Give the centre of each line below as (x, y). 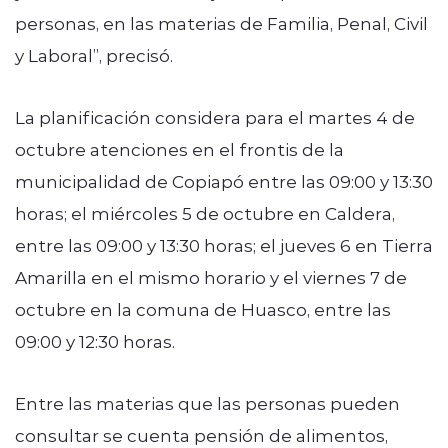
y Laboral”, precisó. (94, 54)
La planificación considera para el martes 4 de (215, 116)
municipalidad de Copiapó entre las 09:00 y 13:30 (224, 180)
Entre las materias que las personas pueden (207, 402)
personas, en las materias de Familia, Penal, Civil (221, 22)
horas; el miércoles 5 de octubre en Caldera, (205, 212)
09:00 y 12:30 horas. (95, 340)
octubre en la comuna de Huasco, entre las (203, 308)
